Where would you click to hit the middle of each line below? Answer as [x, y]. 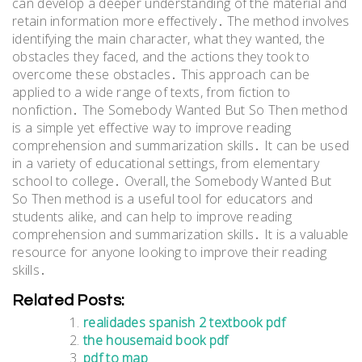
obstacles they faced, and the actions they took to [161, 56]
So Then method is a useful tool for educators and [163, 198]
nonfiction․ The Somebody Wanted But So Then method [180, 109]
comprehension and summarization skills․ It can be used [181, 145]
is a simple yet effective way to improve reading [152, 127]
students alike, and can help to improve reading [152, 216]
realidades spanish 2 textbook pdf [184, 322]
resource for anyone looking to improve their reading [170, 252]
